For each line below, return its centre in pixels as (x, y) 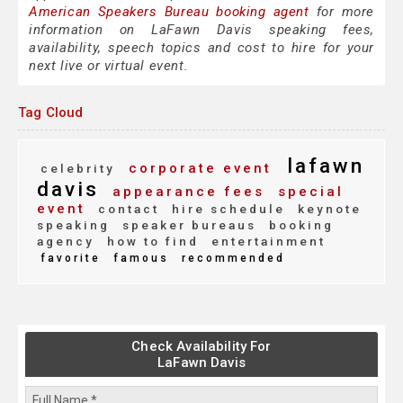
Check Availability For (201, 347)
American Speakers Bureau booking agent (169, 12)
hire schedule (226, 209)
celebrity (78, 169)
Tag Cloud (51, 113)
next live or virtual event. (109, 66)
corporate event (197, 169)
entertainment (266, 242)
